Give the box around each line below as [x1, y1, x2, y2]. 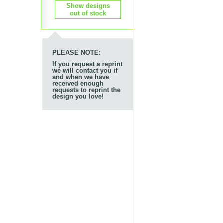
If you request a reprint [52, 60, 122, 68]
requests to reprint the [52, 86, 120, 94]
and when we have [52, 73, 109, 81]
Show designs [66, 1, 110, 9]
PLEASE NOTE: [52, 48, 101, 56]
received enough [52, 79, 104, 87]
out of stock [70, 9, 106, 17]
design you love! [52, 92, 104, 100]
